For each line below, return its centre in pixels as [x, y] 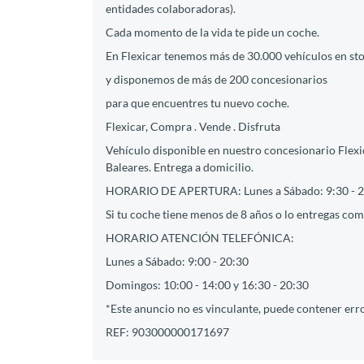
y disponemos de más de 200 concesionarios [217, 79]
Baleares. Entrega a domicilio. [180, 167]
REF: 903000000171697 [167, 331]
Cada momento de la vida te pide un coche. [212, 32]
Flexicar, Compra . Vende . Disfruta [193, 126]
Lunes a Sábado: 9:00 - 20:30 [177, 261]
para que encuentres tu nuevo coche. [197, 102]
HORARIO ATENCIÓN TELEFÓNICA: [200, 237]
